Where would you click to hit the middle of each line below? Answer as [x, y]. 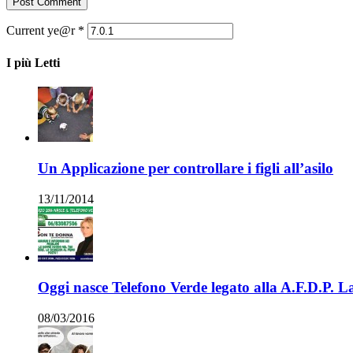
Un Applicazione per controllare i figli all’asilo [186, 168]
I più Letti [33, 62]
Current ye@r [42, 30]
